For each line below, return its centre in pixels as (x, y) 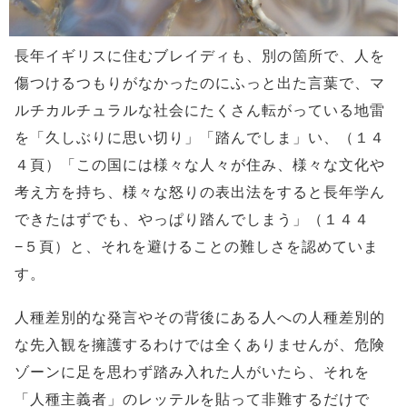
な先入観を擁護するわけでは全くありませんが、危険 (200, 345)
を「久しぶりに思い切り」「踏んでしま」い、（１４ (200, 138)
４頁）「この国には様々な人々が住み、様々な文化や (200, 165)
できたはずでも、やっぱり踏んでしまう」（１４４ (192, 220)
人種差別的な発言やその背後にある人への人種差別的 (200, 318)
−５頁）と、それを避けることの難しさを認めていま (197, 247)
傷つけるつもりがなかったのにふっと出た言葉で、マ (200, 84)
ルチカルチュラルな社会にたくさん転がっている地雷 (200, 111)
